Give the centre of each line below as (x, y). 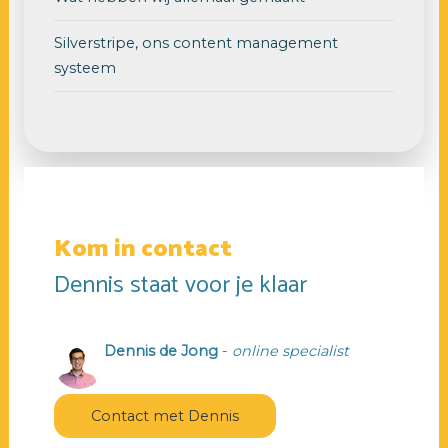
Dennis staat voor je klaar (180, 285)
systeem (84, 67)
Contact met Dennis (164, 415)
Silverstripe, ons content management (195, 42)
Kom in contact (142, 249)
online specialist (290, 350)
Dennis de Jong (160, 350)
